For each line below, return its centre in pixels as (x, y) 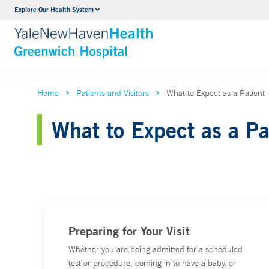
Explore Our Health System (54, 9)
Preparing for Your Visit (129, 231)
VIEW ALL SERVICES (134, 35)
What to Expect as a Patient (216, 93)
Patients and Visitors (113, 93)
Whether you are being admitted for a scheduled (156, 249)
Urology (104, 11)
